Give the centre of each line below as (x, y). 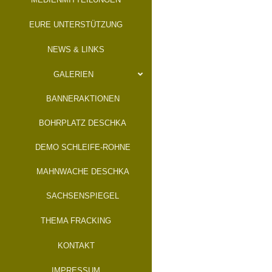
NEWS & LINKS (76, 49)
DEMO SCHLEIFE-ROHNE (83, 147)
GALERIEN (73, 74)
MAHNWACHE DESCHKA (83, 172)
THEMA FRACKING (76, 221)
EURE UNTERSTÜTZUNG (76, 25)
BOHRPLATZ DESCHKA (83, 123)
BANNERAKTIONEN (83, 99)
